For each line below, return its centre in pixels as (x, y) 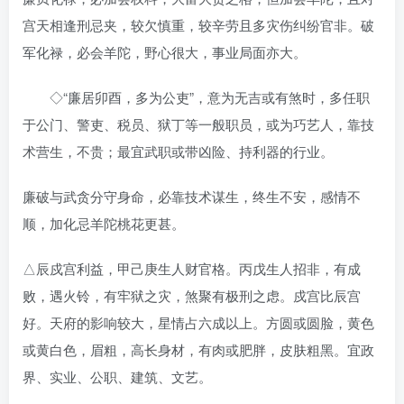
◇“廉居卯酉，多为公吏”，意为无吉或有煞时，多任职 (196, 96)
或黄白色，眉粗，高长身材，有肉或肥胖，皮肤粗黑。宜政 (198, 349)
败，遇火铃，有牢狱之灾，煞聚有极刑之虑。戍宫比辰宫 (192, 295)
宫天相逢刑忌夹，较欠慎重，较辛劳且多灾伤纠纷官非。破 (198, 24)
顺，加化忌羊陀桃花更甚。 (104, 223)
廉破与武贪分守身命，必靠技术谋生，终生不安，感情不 (192, 196)
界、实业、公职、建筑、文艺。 (117, 376)
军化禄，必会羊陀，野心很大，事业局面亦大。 (165, 51)
